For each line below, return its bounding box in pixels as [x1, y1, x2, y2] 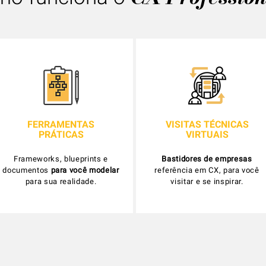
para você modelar [50, 166, 119, 175]
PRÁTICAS [38, 129, 84, 140]
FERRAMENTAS [27, 119, 94, 130]
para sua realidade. [25, 177, 97, 186]
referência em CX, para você [154, 166, 259, 175]
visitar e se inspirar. [170, 177, 243, 186]
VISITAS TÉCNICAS [165, 119, 249, 130]
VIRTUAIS [185, 129, 229, 140]
